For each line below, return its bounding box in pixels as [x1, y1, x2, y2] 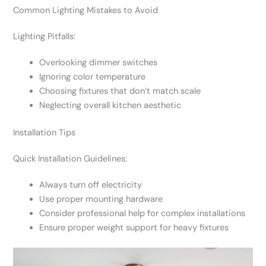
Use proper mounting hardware [39, 193, 163, 205]
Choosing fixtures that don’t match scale [39, 85, 201, 97]
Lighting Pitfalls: [13, 30, 76, 42]
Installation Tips [13, 126, 76, 138]
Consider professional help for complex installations [39, 207, 246, 219]
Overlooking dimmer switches [39, 56, 158, 68]
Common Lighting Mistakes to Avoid [13, 4, 159, 16]
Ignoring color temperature [39, 71, 146, 83]
